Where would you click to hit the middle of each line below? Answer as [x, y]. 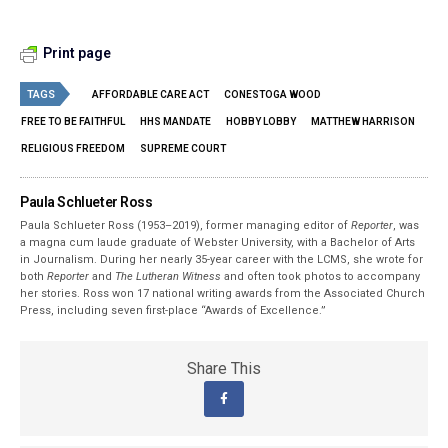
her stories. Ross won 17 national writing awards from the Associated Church [223, 293]
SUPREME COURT [183, 148]
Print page [77, 53]
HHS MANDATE [175, 121]
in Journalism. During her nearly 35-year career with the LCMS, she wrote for [222, 259]
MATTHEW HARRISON [363, 121]
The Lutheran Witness [168, 276]
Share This [224, 368]
